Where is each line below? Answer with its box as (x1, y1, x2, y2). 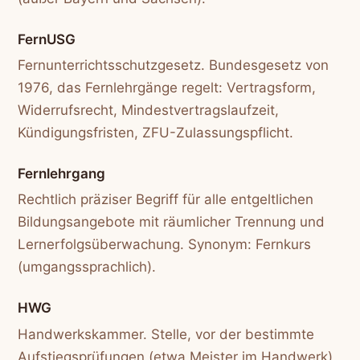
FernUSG (18, 31, 76, 47)
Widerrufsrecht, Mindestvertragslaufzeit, (18, 102, 280, 119)
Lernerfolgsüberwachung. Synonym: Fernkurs (18, 236, 312, 253)
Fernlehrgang (18, 165, 106, 182)
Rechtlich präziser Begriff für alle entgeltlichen (18, 191, 314, 208)
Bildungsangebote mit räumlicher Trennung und (18, 214, 325, 231)
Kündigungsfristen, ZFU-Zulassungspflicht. (18, 125, 294, 141)
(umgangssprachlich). (18, 259, 157, 276)
